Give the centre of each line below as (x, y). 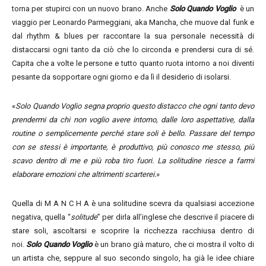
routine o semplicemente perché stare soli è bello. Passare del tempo (133, 133)
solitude (84, 217)
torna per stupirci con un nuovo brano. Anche (91, 9)
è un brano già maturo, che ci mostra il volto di (173, 244)
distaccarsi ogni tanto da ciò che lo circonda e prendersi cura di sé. (133, 50)
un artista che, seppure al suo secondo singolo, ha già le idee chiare (133, 258)
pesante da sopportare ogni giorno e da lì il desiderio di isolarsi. (121, 77)
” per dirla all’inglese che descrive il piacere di (176, 217)
